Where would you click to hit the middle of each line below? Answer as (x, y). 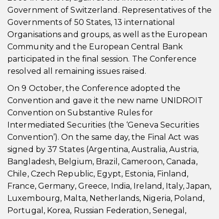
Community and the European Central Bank (95, 47)
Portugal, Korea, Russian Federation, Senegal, (97, 210)
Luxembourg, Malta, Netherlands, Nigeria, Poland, (106, 198)
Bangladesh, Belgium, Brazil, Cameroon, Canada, (102, 162)
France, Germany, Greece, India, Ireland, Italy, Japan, (109, 186)
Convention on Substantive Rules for (80, 113)
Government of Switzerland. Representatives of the (109, 10)
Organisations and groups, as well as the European (107, 34)
